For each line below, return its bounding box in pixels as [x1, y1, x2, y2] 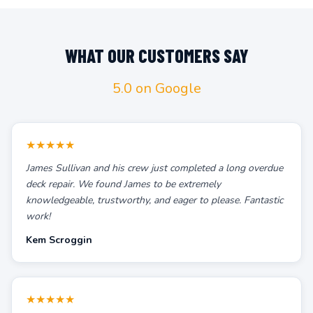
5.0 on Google [112, 79, 201, 98]
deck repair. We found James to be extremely [26, 177, 221, 191]
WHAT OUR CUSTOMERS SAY [64, 45, 249, 66]
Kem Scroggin [26, 233, 92, 247]
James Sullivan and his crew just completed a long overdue [26, 161, 283, 175]
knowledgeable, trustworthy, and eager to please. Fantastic [26, 194, 283, 207]
